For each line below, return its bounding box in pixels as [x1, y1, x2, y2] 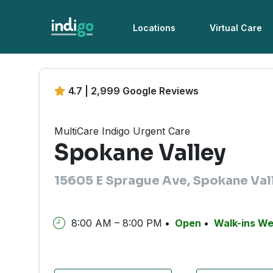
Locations [133, 23, 176, 33]
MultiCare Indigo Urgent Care [54, 125, 190, 138]
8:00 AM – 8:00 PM [71, 216, 162, 229]
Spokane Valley [54, 139, 226, 167]
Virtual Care [210, 23, 263, 33]
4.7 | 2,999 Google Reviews [68, 85, 199, 97]
